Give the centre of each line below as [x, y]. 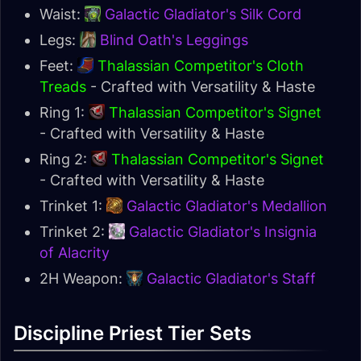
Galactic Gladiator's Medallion [227, 206]
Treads [63, 87]
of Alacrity [75, 253]
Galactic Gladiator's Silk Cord [203, 14]
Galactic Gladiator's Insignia [223, 232]
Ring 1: [64, 112]
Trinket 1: [73, 206]
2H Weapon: [83, 278]
